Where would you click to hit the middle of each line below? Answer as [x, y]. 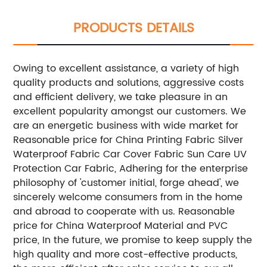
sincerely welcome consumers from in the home [128, 198]
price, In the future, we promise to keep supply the [133, 240]
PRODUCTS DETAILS [133, 29]
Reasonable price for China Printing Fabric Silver [128, 140]
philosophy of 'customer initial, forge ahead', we [126, 183]
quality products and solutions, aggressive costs [129, 83]
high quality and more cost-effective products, [125, 255]
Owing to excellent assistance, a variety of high [126, 69]
